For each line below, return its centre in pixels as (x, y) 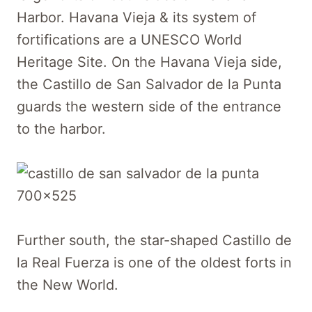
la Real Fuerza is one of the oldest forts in (154, 262)
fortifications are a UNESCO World (129, 39)
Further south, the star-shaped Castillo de (154, 240)
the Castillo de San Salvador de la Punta (149, 84)
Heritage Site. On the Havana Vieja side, (149, 62)
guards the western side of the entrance (149, 106)
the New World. (68, 284)
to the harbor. (61, 128)
